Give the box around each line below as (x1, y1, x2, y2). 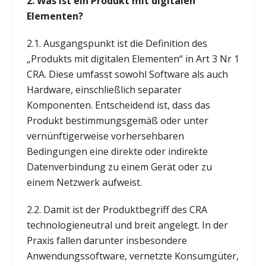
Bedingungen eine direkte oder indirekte (26, 144, 208, 158)
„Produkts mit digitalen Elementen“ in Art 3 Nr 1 (26, 52, 239, 65)
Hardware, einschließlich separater (26, 83, 182, 96)
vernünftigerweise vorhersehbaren (26, 129, 184, 142)
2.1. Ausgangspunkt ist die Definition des (26, 36, 207, 50)
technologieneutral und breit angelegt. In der (26, 218, 228, 232)
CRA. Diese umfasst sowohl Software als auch (26, 67, 228, 81)
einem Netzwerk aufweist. (26, 175, 142, 189)
